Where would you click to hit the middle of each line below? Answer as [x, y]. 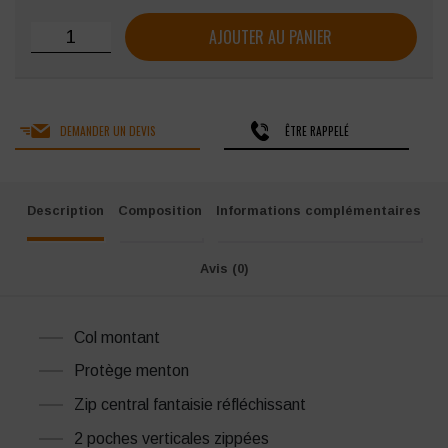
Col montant [117, 337]
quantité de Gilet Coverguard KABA [155, 32]
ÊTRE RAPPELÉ [316, 131]
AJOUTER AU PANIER [271, 37]
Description [66, 211]
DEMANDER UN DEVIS [107, 131]
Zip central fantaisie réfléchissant [190, 404]
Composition [160, 211]
